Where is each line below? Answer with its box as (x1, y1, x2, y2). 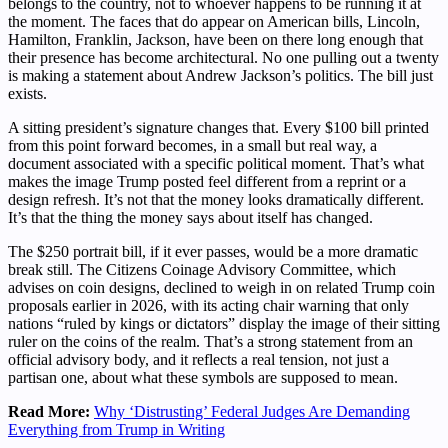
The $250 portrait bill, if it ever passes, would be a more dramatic (8, 243, 418, 261)
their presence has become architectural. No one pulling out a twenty (8, 49, 439, 67)
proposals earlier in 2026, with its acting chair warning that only (8, 297, 409, 315)
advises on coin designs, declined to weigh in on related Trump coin (8, 279, 435, 297)
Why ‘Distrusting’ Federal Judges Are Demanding (94, 403, 410, 421)
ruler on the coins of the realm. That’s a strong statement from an (8, 333, 413, 351)
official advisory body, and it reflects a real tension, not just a (8, 351, 389, 369)
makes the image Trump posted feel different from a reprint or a (8, 173, 406, 191)
